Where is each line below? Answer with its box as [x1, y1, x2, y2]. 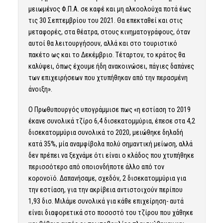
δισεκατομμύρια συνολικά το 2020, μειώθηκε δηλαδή [28, 128, 183, 137]
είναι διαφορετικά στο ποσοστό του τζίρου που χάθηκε [28, 209, 193, 217]
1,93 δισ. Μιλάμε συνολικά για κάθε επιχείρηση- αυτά [28, 197, 184, 206]
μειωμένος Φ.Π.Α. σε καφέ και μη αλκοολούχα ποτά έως [28, 5, 191, 13]
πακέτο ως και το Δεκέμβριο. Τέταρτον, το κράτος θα [28, 51, 185, 59]
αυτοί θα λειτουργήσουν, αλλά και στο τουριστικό [28, 39, 177, 48]
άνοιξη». [28, 85, 52, 94]
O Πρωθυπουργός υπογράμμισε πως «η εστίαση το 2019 [28, 106, 191, 114]
